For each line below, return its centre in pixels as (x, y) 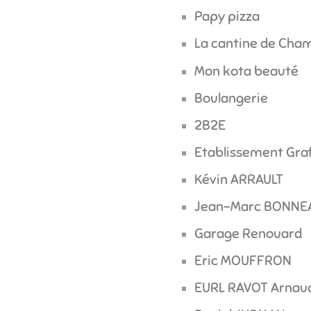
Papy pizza (227, 17)
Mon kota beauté (246, 71)
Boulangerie (231, 98)
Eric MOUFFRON (243, 260)
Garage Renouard (248, 233)
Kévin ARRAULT (238, 179)
